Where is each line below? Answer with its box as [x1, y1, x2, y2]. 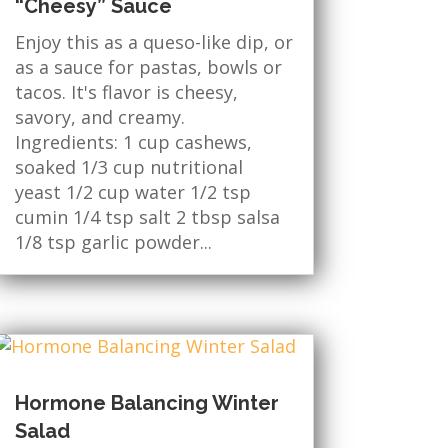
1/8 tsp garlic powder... [14, 229, 212, 254]
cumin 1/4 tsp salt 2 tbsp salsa [14, 204, 280, 229]
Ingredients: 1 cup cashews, [14, 129, 252, 154]
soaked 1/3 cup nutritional [14, 154, 243, 179]
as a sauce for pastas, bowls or [14, 54, 282, 79]
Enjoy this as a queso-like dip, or [14, 29, 293, 54]
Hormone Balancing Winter [14, 390, 279, 415]
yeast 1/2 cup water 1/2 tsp [14, 179, 251, 204]
